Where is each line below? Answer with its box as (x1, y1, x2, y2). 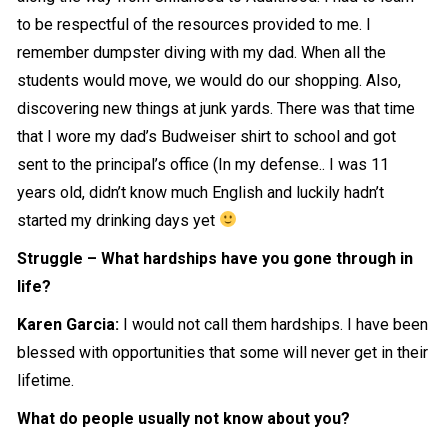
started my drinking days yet (17, 210, 220, 230)
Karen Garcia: (17, 314, 124, 334)
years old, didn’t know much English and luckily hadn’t (17, 182, 385, 202)
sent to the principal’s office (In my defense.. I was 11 (17, 154, 390, 174)
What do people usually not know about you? (17, 408, 351, 428)
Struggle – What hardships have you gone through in (17, 248, 414, 268)
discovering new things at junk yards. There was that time (17, 98, 416, 118)
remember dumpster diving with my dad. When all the (17, 42, 387, 62)
